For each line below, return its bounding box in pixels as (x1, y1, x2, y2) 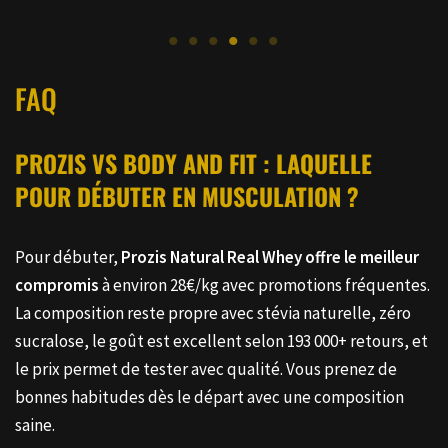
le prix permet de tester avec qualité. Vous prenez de (15, 371, 397, 394)
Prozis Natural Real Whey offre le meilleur (121, 259, 419, 282)
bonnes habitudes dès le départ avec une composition (15, 399, 404, 422)
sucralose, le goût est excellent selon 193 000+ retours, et (15, 343, 428, 366)
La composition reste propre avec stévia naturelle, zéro (15, 315, 411, 338)
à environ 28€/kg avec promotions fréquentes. (99, 287, 430, 310)
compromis (15, 287, 99, 310)
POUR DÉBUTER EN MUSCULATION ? (15, 191, 359, 228)
